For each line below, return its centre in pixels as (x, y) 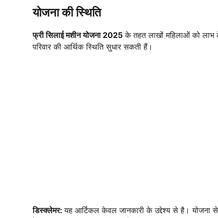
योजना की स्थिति (67, 13)
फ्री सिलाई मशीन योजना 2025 (78, 35)
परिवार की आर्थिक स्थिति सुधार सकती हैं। (93, 47)
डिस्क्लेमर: (48, 210)
